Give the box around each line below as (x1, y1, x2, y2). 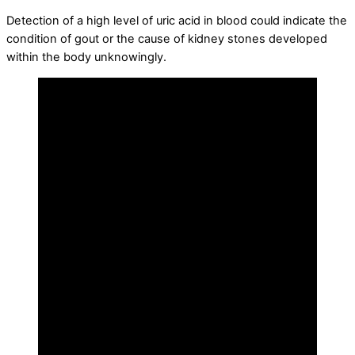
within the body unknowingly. (6, 49, 166, 64)
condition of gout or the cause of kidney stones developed (6, 31, 327, 46)
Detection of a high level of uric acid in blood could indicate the (6, 13, 347, 28)
